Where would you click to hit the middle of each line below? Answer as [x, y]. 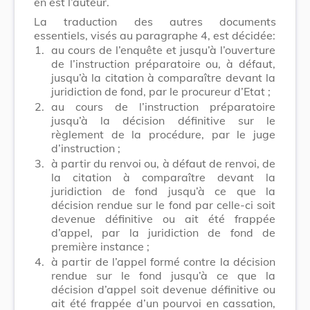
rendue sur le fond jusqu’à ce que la [163, 275]
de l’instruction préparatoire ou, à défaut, [163, 63]
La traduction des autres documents [155, 21]
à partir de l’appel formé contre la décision [163, 261]
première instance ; [100, 246]
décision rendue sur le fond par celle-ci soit [163, 204]
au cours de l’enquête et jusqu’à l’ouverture [163, 49]
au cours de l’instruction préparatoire [163, 106]
